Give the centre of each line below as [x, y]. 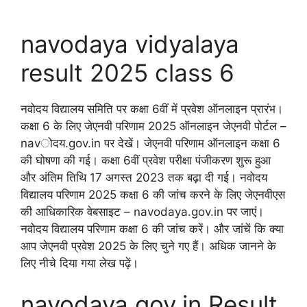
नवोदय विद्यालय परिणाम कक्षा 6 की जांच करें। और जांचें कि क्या [152, 229]
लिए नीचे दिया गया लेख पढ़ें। [79, 263]
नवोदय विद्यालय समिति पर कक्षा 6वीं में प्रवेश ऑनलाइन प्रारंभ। [152, 109]
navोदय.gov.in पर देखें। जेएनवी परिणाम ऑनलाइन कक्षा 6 [150, 144]
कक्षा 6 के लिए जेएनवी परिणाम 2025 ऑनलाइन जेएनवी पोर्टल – [153, 126]
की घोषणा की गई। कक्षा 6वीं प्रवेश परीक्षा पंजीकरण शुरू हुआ [146, 161]
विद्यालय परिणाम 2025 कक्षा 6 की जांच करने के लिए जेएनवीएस [153, 195]
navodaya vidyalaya [130, 44]
